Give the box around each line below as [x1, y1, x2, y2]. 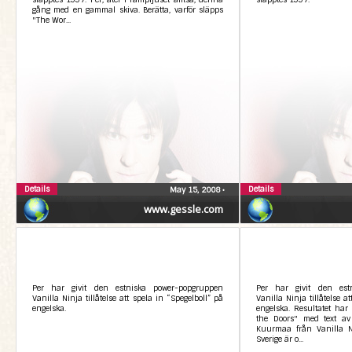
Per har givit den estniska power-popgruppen [32, 283, 223, 293]
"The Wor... [32, 15, 71, 25]
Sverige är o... [256, 334, 303, 344]
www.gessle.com [144, 202, 223, 216]
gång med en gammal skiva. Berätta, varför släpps [32, 5, 223, 15]
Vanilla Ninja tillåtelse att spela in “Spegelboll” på [32, 293, 223, 303]
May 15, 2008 [170, 185, 222, 195]
